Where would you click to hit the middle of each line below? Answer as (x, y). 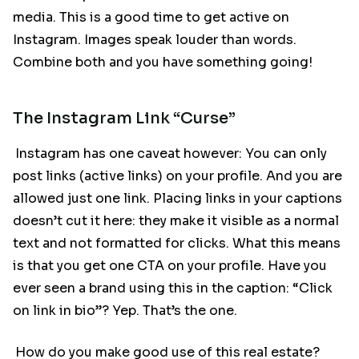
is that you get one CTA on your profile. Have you (170, 266)
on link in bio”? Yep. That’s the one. (125, 311)
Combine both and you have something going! (163, 63)
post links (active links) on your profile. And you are (177, 176)
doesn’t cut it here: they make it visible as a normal (176, 221)
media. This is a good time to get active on (151, 18)
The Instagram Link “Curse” (124, 118)
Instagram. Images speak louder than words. (155, 40)
